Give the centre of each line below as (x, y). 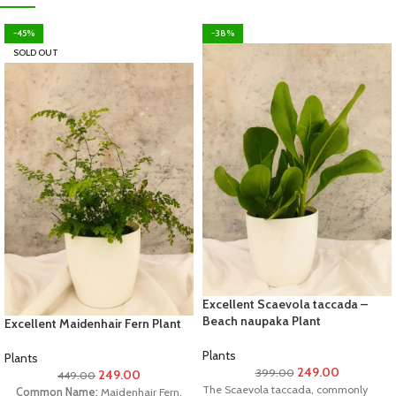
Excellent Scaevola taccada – (285, 304)
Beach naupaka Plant (262, 320)
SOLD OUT (36, 53)
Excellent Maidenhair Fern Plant (93, 323)
